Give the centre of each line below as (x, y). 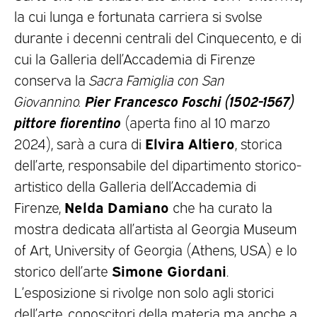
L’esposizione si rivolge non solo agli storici (144, 292)
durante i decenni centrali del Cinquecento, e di (158, 37)
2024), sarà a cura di (80, 143)
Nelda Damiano (117, 207)
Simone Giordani (169, 270)
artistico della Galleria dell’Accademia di (135, 186)
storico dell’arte (63, 271)
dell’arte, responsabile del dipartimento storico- (158, 165)
